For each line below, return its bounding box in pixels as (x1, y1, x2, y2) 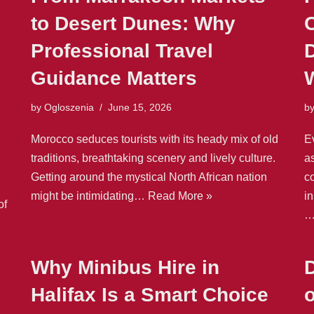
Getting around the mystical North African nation (31, 170, 267, 183)
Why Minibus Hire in (31, 256, 219, 278)
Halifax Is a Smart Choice (31, 283, 268, 306)
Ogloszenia (44, 101, 94, 113)
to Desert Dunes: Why (31, 12, 235, 34)
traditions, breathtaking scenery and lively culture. (31, 151, 275, 164)
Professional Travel (31, 39, 213, 62)
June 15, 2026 (108, 101, 172, 113)
